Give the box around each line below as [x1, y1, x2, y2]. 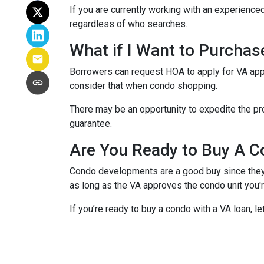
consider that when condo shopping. [70, 80, 220, 91]
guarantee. [70, 118, 114, 129]
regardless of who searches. [70, 18, 187, 29]
